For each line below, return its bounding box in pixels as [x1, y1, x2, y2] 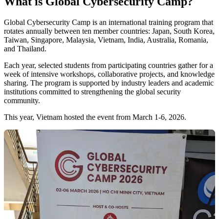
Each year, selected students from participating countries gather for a [4, 61, 213, 70]
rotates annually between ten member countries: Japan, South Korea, [4, 27, 215, 36]
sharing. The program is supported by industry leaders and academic [4, 79, 214, 88]
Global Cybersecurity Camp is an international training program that [4, 18, 213, 27]
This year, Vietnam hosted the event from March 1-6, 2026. [4, 113, 186, 122]
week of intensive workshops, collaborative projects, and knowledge [4, 70, 215, 79]
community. [4, 96, 40, 105]
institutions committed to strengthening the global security [4, 88, 181, 96]
